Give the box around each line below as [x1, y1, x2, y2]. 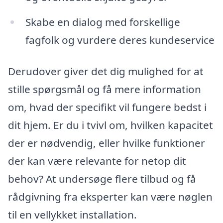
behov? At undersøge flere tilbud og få [8, 172, 196, 186]
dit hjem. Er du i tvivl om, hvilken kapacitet [8, 118, 213, 132]
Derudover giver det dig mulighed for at [8, 64, 204, 79]
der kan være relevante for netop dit [8, 154, 186, 168]
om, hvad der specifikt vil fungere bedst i [8, 100, 207, 114]
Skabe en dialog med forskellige [25, 14, 180, 29]
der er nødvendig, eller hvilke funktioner [8, 136, 205, 150]
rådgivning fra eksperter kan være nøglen [8, 190, 213, 204]
